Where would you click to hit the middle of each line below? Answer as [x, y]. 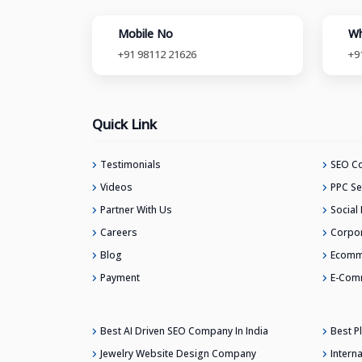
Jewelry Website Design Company [178, 353]
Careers [119, 232]
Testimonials [130, 164]
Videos [116, 187]
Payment [120, 277]
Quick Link [124, 124]
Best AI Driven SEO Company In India [184, 330]
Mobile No [145, 33]
